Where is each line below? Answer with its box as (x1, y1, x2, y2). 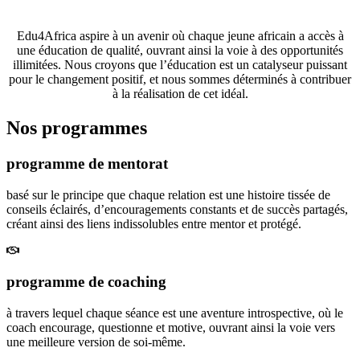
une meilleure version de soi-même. (6, 335, 186, 349)
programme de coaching (6, 273, 166, 291)
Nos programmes (6, 117, 147, 138)
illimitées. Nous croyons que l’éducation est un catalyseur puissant (13, 58, 347, 72)
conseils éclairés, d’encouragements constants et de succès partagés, (6, 202, 348, 216)
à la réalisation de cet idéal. (112, 87, 248, 101)
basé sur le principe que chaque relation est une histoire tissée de (6, 187, 330, 202)
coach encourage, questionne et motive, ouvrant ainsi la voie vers (6, 321, 335, 334)
